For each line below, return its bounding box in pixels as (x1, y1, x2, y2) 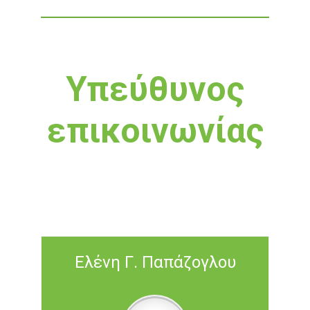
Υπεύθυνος (66, 69, 244, 109)
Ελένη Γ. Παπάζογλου (74, 253, 236, 272)
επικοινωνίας (46, 111, 264, 151)
